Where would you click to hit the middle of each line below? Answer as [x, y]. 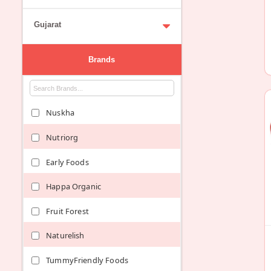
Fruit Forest [67, 211]
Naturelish [65, 236]
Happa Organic [74, 187]
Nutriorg [62, 138]
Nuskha [60, 113]
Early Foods [67, 162]
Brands [102, 59]
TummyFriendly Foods [87, 260]
